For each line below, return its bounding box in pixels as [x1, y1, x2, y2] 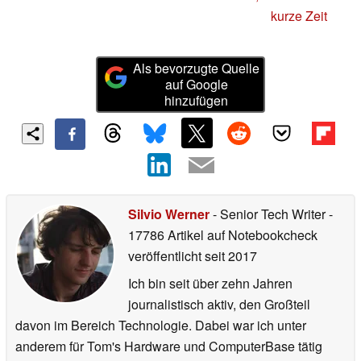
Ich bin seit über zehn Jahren [128, 274, 293, 293]
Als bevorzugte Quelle [133, 58, 260, 77]
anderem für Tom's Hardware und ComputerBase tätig [15, 337, 322, 356]
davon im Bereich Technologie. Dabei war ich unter [15, 316, 306, 335]
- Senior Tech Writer [210, 205, 329, 224]
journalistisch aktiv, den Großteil [128, 295, 310, 314]
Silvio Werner [128, 205, 210, 224]
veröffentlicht [128, 247, 201, 266]
